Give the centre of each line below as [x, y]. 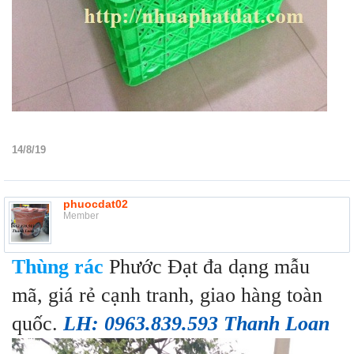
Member [81, 216]
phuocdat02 [96, 204]
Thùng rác [58, 267]
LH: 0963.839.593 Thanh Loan [196, 324]
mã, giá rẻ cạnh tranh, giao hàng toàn [167, 296]
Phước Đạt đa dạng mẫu [207, 267]
